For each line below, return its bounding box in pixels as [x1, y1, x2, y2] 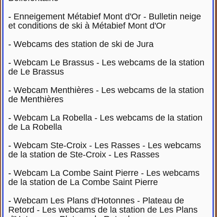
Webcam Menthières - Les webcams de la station [14, 85, 204, 95]
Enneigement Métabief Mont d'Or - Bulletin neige [14, 12, 201, 21]
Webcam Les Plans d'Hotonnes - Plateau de [14, 196, 185, 205]
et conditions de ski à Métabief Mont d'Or [8, 21, 166, 31]
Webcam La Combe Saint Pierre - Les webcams [14, 168, 200, 178]
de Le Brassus [8, 67, 64, 77]
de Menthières [8, 94, 64, 104]
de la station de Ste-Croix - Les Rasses [8, 150, 160, 159]
